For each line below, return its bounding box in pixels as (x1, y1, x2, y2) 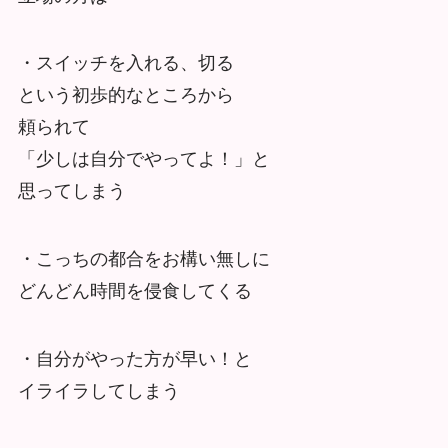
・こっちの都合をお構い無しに (17, 249, 270, 270)
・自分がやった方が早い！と (17, 349, 252, 370)
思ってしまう (17, 181, 126, 202)
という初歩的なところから (17, 85, 234, 106)
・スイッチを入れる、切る (17, 53, 234, 74)
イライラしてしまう (17, 381, 180, 402)
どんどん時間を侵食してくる (17, 281, 252, 302)
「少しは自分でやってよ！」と (17, 149, 270, 170)
